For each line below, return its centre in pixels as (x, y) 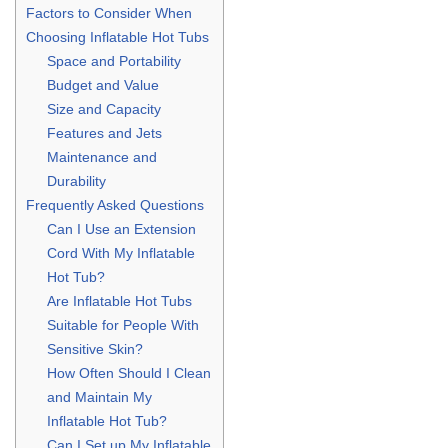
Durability (77, 180)
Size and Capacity (104, 108)
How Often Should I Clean (129, 372)
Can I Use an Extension (122, 228)
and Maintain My (100, 396)
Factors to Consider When (109, 12)
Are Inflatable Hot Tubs (120, 300)
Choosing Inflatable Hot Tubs (117, 36)
